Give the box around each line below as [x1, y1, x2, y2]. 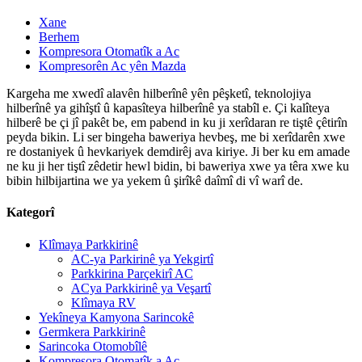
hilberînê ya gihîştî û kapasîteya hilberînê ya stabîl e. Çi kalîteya [6, 101, 330, 115]
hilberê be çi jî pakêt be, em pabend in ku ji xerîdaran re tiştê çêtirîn [6, 116, 347, 129]
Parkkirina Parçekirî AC [71, 266, 193, 280]
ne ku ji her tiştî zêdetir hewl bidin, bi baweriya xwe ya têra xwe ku [6, 159, 349, 173]
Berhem [39, 30, 79, 44]
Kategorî [6, 205, 54, 220]
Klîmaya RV [71, 295, 136, 309]
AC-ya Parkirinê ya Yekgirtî [71, 251, 213, 266]
